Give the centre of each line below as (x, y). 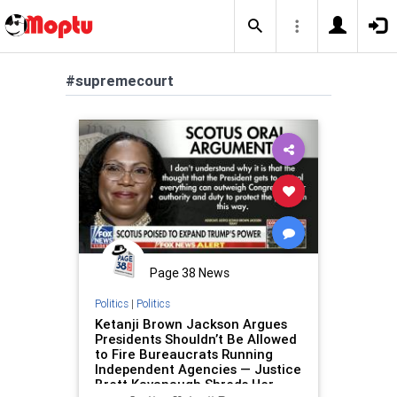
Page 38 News (190, 273)
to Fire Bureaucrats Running (183, 354)
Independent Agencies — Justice (198, 369)
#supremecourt (120, 81)
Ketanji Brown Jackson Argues (191, 323)
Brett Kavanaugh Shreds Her (184, 384)
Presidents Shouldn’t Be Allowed (195, 339)
